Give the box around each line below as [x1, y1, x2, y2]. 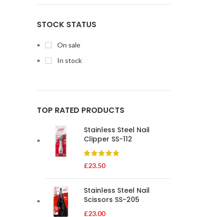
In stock [56, 56, 82, 64]
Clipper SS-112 [84, 134, 132, 144]
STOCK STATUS [37, 19, 96, 30]
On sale [56, 41, 80, 49]
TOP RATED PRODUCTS [37, 105, 124, 116]
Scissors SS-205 [84, 195, 139, 204]
